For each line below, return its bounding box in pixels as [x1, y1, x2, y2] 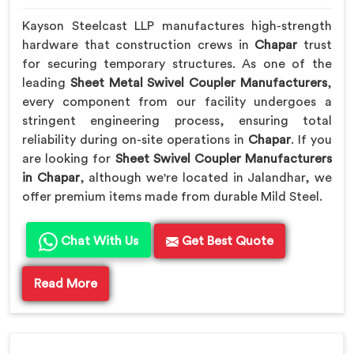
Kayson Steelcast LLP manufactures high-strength [22, 20, 332, 33]
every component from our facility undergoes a [22, 96, 332, 109]
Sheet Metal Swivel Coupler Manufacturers [70, 77, 328, 90]
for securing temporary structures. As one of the [22, 58, 332, 71]
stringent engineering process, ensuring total [22, 115, 332, 128]
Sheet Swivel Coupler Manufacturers [115, 153, 332, 166]
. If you [291, 134, 332, 147]
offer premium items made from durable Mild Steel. [22, 190, 322, 204]
